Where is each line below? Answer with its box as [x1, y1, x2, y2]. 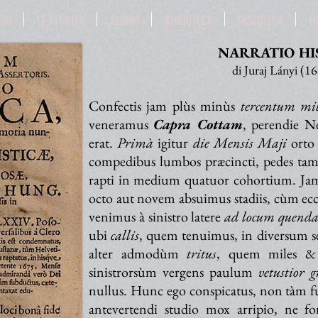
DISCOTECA [237, 13, 283, 28]
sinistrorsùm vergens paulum [89, 263, 258, 281]
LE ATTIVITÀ [36, 13, 84, 28]
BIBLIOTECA [164, 13, 212, 28]
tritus [187, 244, 217, 263]
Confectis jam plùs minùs [89, 97, 241, 115]
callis [111, 226, 140, 244]
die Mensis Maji [192, 133, 287, 152]
